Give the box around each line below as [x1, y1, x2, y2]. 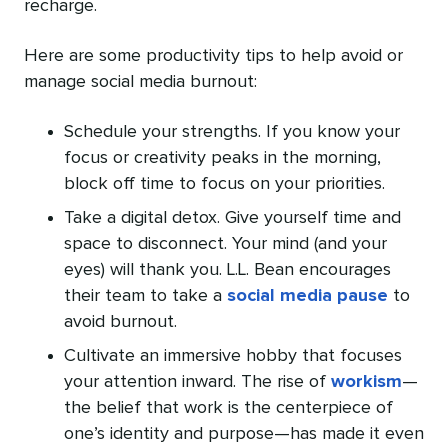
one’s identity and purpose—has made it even [64, 425, 424, 444]
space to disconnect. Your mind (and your [64, 235, 387, 254]
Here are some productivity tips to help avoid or [24, 47, 403, 66]
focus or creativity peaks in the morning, [64, 149, 381, 168]
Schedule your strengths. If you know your [64, 123, 400, 142]
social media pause [227, 287, 388, 306]
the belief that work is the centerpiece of [64, 399, 393, 418]
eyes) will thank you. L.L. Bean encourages [64, 261, 391, 280]
